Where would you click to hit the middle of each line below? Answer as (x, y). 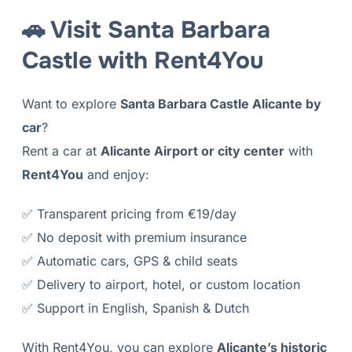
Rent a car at (61, 151)
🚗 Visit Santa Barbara (146, 30)
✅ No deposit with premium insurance (134, 238)
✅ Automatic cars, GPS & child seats (129, 261)
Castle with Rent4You (143, 61)
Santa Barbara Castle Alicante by (220, 104)
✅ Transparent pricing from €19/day (129, 214)
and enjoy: (116, 175)
